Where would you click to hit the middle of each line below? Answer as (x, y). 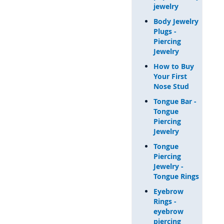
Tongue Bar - (175, 101)
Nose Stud (171, 86)
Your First (170, 76)
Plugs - (165, 31)
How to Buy (173, 66)
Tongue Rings (176, 176)
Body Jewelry (176, 21)
